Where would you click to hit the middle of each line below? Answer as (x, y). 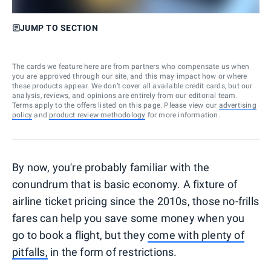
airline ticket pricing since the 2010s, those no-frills (136, 201)
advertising (237, 105)
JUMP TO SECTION (59, 28)
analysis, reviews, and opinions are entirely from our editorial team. (125, 95)
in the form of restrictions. (112, 252)
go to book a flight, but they (80, 235)
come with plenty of (196, 235)
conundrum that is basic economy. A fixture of (125, 184)
